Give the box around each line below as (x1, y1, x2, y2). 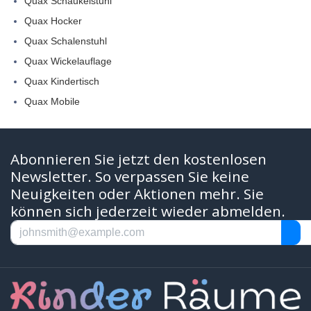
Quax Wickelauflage (24, 55, 112, 67)
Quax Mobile (24, 95, 80, 107)
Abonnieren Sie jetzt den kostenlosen (10, 149, 267, 169)
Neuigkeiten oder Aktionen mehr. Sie (10, 183, 264, 203)
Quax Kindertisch (24, 75, 99, 87)
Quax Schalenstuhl (24, 35, 107, 47)
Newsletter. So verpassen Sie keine (10, 166, 249, 186)
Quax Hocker (24, 15, 82, 26)
